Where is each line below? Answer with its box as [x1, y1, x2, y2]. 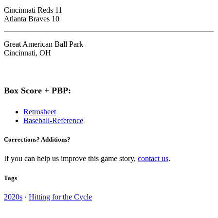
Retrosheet [23, 108, 56, 116]
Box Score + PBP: [4, 86, 71, 96]
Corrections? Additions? [4, 136, 71, 144]
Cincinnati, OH [4, 49, 51, 57]
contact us [138, 154, 168, 163]
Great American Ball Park [4, 40, 83, 49]
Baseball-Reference [23, 116, 83, 125]
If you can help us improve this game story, [4, 154, 138, 163]
